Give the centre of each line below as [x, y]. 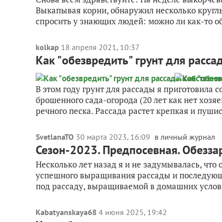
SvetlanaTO [55, 137]
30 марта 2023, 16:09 [114, 137]
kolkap [47, 47]
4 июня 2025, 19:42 [133, 212]
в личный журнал [185, 137]
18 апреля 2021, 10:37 [100, 47]
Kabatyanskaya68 [66, 212]
